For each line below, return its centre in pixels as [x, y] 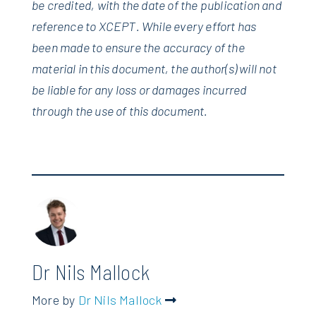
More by [55, 299]
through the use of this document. [120, 110]
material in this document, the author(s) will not [154, 68]
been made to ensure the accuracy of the [138, 47]
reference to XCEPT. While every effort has [144, 26]
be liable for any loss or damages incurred [139, 89]
